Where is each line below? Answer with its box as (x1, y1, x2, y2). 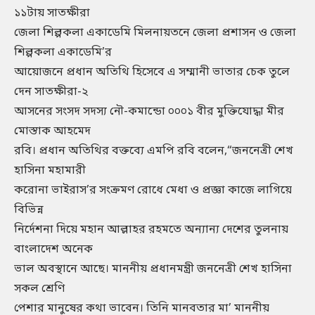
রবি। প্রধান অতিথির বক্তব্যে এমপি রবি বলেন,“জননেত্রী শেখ (14, 143, 293, 159)
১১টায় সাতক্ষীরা (14, 6, 90, 21)
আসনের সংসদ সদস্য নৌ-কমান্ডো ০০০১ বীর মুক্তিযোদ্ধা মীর (14, 104, 284, 120)
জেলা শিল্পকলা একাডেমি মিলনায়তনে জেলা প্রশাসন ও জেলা (14, 25, 296, 41)
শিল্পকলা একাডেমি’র (14, 45, 112, 60)
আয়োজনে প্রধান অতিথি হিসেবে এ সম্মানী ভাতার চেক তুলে (14, 65, 290, 80)
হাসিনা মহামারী (14, 163, 86, 179)
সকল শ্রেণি (14, 281, 65, 297)
